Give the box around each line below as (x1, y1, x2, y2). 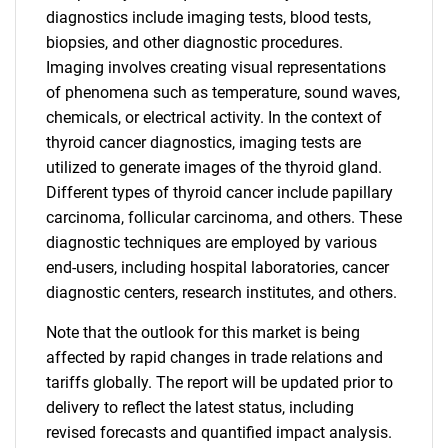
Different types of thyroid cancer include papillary (46, 183, 393, 202)
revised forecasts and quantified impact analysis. (46, 423, 392, 442)
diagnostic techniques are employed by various (46, 233, 377, 252)
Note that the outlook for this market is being (46, 323, 360, 342)
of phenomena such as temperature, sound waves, (46, 83, 400, 102)
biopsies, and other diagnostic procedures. (46, 33, 343, 52)
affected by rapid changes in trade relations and (46, 348, 383, 367)
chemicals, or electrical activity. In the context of (46, 108, 382, 127)
